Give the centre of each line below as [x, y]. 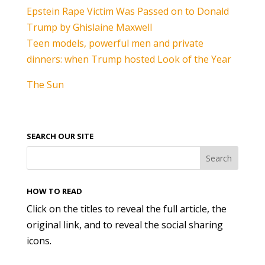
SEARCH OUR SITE [60, 136]
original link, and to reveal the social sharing [125, 225]
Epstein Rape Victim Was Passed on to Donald [127, 11]
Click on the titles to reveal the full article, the [126, 209]
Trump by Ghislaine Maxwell [89, 27]
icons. [39, 241]
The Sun [45, 85]
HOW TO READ [54, 191]
